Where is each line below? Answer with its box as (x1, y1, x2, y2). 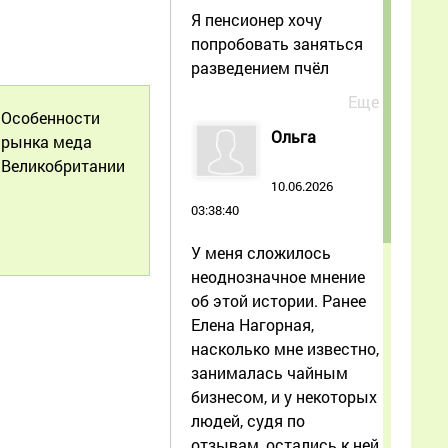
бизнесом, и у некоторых (191, 385, 377, 407)
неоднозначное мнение (191, 265, 365, 287)
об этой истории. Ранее (191, 289, 366, 311)
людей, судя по (191, 409, 305, 431)
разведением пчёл (191, 56, 329, 78)
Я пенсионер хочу (191, 8, 322, 30)
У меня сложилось (191, 241, 331, 263)
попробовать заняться (191, 32, 363, 54)
